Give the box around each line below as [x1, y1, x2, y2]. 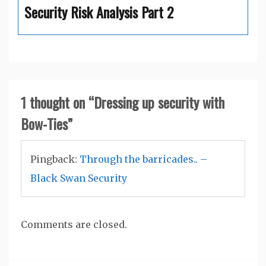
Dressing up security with [94, 91, 224, 113]
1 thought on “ [21, 91, 94, 113]
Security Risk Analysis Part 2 [24, 1, 173, 23]
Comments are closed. [21, 218, 127, 231]
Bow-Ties [21, 113, 68, 135]
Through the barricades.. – [80, 153, 207, 166]
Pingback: [30, 153, 80, 166]
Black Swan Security [30, 172, 127, 185]
